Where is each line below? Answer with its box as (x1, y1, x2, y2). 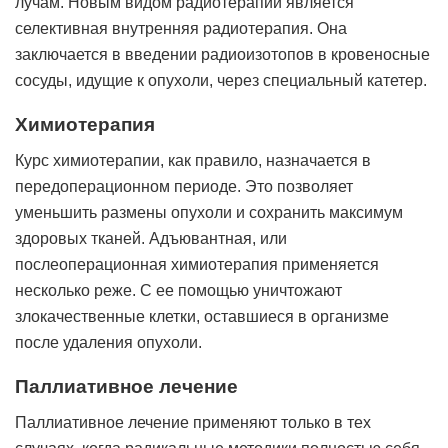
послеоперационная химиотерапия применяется (15, 256, 379, 273)
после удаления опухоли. (15, 334, 202, 351)
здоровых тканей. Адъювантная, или (15, 230, 287, 247)
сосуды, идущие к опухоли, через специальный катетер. (15, 72, 427, 89)
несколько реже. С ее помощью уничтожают (15, 282, 342, 299)
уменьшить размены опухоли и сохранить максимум (15, 204, 403, 221)
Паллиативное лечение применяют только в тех (15, 414, 371, 431)
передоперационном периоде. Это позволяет (15, 178, 353, 195)
